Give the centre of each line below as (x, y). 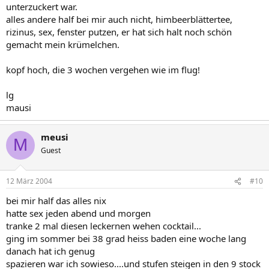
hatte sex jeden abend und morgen (78, 213)
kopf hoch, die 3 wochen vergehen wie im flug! (103, 69)
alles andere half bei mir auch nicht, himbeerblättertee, (119, 19)
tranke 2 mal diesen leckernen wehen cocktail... (104, 226)
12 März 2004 (29, 181)
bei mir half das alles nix (56, 201)
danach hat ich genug (50, 251)
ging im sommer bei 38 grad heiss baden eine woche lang (126, 238)
